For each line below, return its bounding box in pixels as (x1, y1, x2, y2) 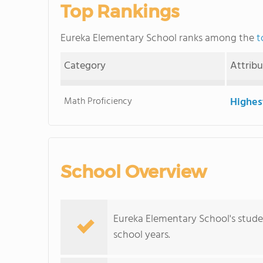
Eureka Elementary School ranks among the (60, 30, 257, 47)
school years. (113, 227, 170, 244)
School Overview (60, 161, 207, 183)
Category (64, 58, 106, 75)
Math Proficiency (64, 94, 133, 109)
